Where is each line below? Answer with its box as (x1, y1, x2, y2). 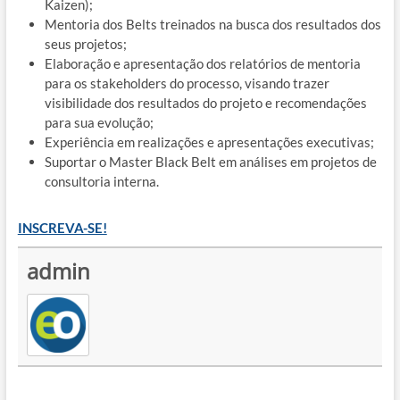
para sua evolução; (44, 113, 154, 130)
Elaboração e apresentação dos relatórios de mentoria (44, 54, 361, 71)
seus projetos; (44, 35, 127, 52)
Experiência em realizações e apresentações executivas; (44, 133, 374, 150)
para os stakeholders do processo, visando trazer (44, 74, 329, 91)
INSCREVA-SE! (17, 219, 107, 236)
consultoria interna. (44, 172, 159, 189)
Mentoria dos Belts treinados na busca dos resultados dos (44, 15, 381, 32)
